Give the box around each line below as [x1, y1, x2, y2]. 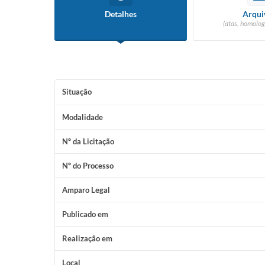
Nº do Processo [62, 161, 114, 170]
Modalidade [62, 112, 103, 122]
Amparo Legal [62, 185, 110, 195]
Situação [62, 87, 92, 96]
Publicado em [62, 209, 108, 219]
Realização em [62, 234, 112, 243]
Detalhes [105, 9, 137, 19]
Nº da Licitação [62, 137, 114, 146]
